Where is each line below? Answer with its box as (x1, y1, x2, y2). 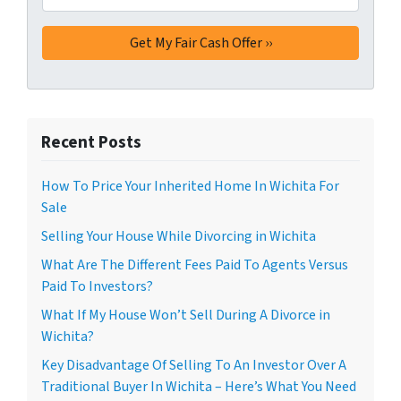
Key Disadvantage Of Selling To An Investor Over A (41, 354, 346, 375)
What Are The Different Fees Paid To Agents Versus (41, 254, 348, 275)
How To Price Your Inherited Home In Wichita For (41, 175, 339, 196)
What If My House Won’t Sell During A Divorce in (41, 304, 330, 325)
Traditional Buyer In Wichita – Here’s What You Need (41, 376, 356, 397)
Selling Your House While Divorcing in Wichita (41, 226, 316, 246)
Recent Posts (41, 129, 141, 155)
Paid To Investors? (41, 276, 153, 296)
